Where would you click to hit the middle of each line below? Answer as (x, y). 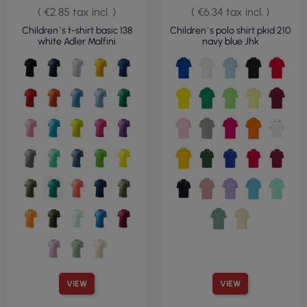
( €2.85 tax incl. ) (77, 12)
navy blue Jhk (230, 42)
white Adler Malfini (77, 42)
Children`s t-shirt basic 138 (77, 31)
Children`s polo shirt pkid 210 (230, 31)
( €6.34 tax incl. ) (230, 12)
